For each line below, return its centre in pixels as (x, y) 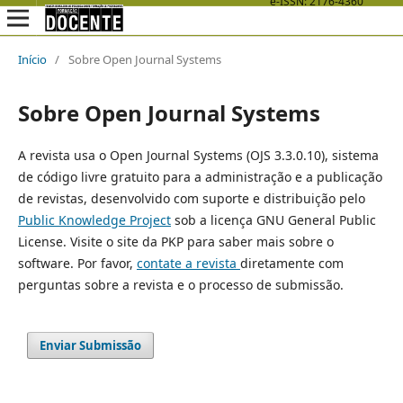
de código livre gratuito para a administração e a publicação (200, 176)
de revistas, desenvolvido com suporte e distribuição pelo (191, 198)
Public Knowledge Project (94, 219)
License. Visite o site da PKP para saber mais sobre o (175, 241)
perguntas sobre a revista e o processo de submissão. (180, 284)
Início (32, 59)
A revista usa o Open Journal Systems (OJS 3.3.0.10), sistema (198, 155)
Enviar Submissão (91, 345)
